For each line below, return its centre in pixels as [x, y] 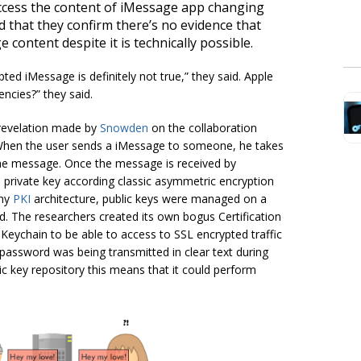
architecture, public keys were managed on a [149, 198]
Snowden [124, 127]
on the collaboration [203, 127]
